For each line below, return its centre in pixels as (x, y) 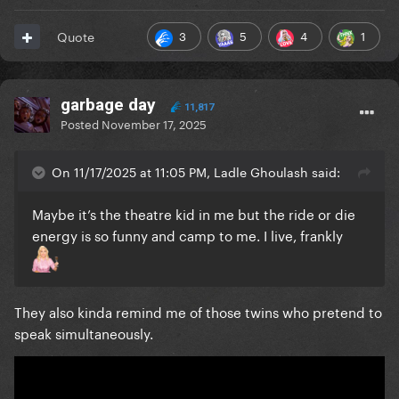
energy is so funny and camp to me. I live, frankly (189, 235)
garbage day (108, 105)
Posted (81, 123)
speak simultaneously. (84, 333)
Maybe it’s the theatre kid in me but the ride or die (194, 213)
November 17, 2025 (154, 123)
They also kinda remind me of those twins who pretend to (198, 311)
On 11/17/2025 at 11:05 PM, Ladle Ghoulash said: (196, 171)
